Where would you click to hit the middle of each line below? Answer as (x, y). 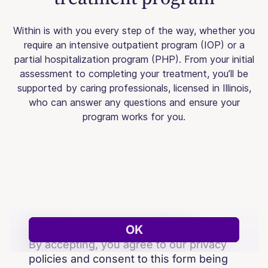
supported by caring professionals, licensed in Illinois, (134, 88)
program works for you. (134, 117)
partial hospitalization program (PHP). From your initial (134, 59)
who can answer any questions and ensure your (134, 102)
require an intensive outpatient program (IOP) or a (134, 45)
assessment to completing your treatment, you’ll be (134, 74)
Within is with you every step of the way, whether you (134, 31)
